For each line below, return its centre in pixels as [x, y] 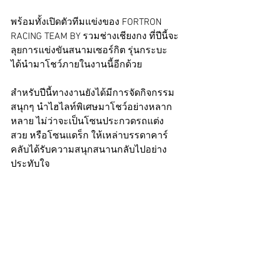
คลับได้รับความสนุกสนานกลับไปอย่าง [89, 150]
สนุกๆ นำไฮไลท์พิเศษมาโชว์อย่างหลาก [91, 107]
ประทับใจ [30, 164]
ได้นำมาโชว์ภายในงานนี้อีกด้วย [76, 65]
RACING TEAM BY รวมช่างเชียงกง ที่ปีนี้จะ [95, 36]
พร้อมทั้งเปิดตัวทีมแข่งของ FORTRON [87, 22]
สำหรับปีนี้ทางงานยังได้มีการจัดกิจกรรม [93, 93]
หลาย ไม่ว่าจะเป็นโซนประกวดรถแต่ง [87, 122]
